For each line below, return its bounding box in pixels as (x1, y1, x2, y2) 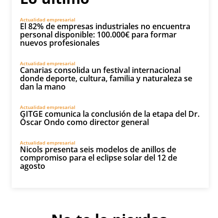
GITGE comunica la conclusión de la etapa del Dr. (20, 109, 200, 119)
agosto (20, 161, 45, 171)
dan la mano (20, 81, 66, 92)
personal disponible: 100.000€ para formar (20, 29, 177, 40)
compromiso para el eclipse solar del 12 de (20, 152, 177, 163)
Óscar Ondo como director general (20, 117, 149, 127)
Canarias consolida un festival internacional (20, 65, 181, 75)
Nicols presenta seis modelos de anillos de (20, 144, 176, 155)
